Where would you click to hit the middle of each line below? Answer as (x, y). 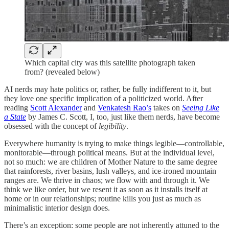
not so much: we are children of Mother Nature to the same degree (111, 162)
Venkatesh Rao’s (124, 107)
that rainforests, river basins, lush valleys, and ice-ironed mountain (110, 171)
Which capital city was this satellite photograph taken (110, 62)
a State (15, 117)
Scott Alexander (56, 107)
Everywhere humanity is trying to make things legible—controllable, (114, 143)
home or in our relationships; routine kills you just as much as (102, 198)
